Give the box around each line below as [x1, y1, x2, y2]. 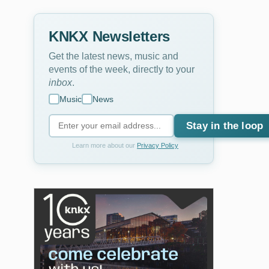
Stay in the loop [186, 119, 264, 131]
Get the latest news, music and [49, 50, 178, 61]
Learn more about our [72, 141, 138, 149]
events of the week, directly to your [49, 63, 195, 74]
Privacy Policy [137, 141, 179, 149]
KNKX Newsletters [49, 28, 171, 44]
